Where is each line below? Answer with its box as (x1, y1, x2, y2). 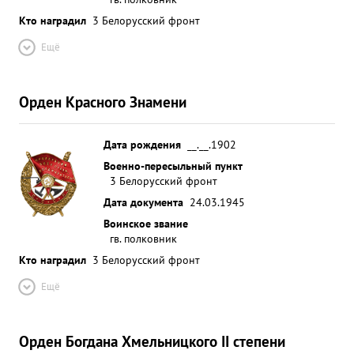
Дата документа (104, 194, 183, 209)
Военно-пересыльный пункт (104, 158, 243, 173)
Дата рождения (104, 137, 181, 152)
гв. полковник (110, 231, 177, 246)
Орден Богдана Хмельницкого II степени (19, 331, 285, 351)
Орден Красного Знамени (19, 92, 186, 111)
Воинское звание (104, 216, 188, 231)
